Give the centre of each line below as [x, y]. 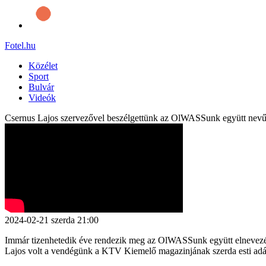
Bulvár [41, 87]
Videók [42, 97]
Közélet [43, 65]
